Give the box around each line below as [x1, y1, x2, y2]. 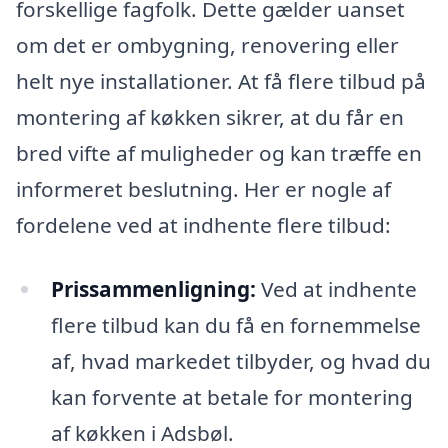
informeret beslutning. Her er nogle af [16, 175, 391, 204]
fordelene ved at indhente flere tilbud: [16, 211, 391, 240]
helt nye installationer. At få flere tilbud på [16, 67, 426, 96]
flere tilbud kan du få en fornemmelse [50, 310, 421, 339]
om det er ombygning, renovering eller [16, 31, 399, 60]
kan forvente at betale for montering [50, 382, 413, 411]
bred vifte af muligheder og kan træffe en [16, 139, 422, 168]
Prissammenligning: [50, 274, 256, 303]
